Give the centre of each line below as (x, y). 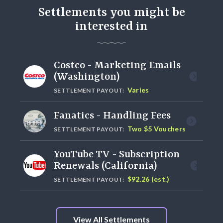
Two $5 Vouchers (157, 128)
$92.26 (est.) (148, 179)
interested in (111, 26)
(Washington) (87, 77)
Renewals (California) (105, 166)
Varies (138, 90)
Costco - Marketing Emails (117, 65)
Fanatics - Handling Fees (112, 115)
